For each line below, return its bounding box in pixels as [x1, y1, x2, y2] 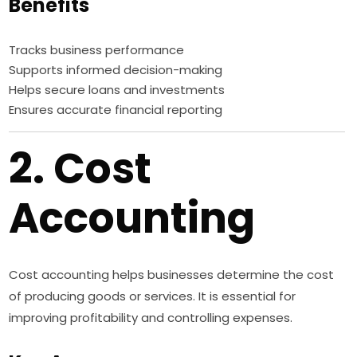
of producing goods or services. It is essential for [9, 288, 296, 305]
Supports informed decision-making [9, 61, 223, 79]
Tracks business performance [9, 41, 185, 59]
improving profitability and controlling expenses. [9, 309, 293, 327]
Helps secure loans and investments [9, 81, 226, 99]
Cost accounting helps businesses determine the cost [9, 266, 335, 284]
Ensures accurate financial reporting [9, 101, 223, 119]
